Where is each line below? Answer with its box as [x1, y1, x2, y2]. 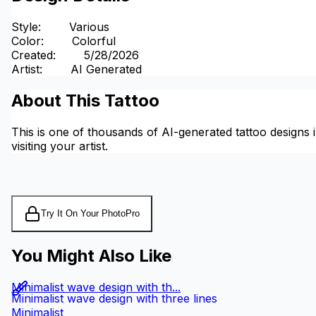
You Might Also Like [11, 245, 171, 267]
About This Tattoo [11, 90, 159, 111]
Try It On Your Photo [41, 208, 126, 219]
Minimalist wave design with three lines [11, 291, 217, 306]
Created [11, 47, 53, 62]
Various [69, 19, 109, 34]
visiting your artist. [11, 138, 108, 153]
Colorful [72, 33, 116, 48]
